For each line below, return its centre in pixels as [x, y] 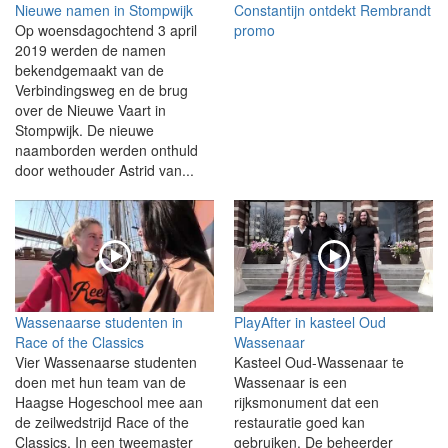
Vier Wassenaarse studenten [106, 361]
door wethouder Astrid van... [104, 169]
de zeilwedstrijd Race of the [102, 421]
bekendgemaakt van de [89, 69]
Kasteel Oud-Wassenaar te [319, 361]
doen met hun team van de [100, 381]
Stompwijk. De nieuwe [84, 129]
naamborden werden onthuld [106, 149]
